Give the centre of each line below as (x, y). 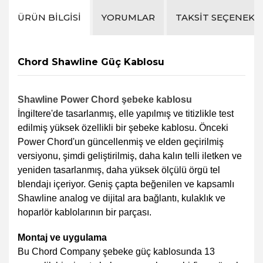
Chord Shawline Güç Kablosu (91, 62)
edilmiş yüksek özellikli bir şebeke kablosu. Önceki (123, 127)
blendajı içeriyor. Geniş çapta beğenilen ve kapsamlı (126, 184)
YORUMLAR (128, 17)
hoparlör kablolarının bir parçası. (85, 212)
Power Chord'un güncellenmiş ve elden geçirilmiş (121, 141)
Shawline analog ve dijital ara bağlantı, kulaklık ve (122, 198)
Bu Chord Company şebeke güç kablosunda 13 (116, 251)
